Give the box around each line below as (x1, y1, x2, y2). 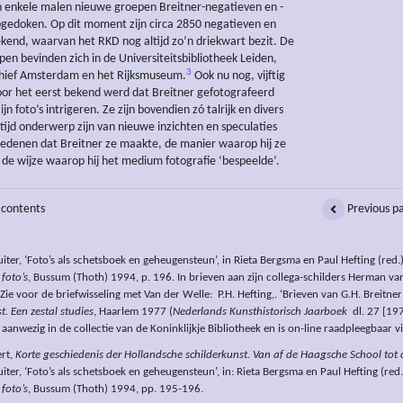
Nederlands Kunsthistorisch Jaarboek (173, 307, 347, 318)
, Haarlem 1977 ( (94, 307, 173, 318)
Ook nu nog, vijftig (192, 69, 285, 84)
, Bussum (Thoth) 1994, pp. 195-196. (28, 384, 203, 396)
